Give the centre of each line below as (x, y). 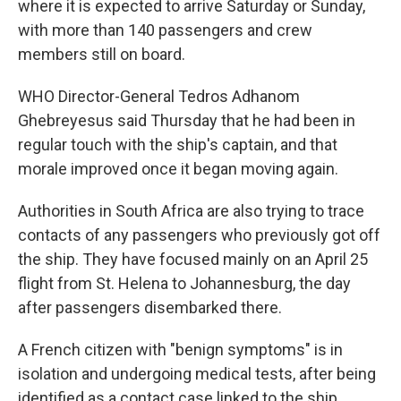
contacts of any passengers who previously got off (199, 235)
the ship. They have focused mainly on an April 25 (193, 259)
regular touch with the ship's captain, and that (178, 145)
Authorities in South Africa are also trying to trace (191, 211)
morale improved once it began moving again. (178, 169)
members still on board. (102, 54)
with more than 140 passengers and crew (165, 30)
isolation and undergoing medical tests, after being (197, 374)
